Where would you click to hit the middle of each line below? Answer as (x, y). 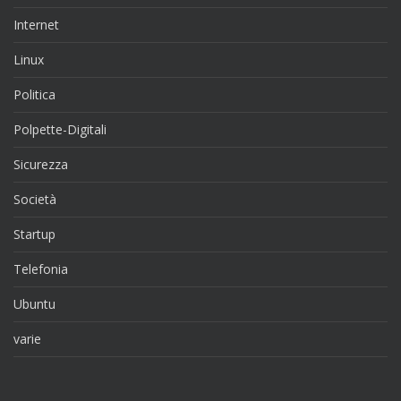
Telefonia (41, 269)
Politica (34, 94)
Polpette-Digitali (60, 129)
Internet (36, 24)
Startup (34, 234)
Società (35, 199)
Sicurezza (41, 164)
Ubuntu (34, 303)
